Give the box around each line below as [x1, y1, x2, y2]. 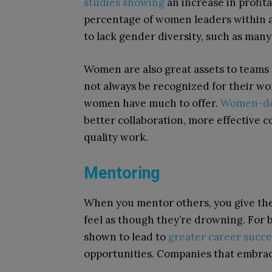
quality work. [84, 131, 148, 144]
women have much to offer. [84, 97, 220, 110]
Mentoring [84, 163, 160, 183]
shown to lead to [84, 230, 168, 243]
